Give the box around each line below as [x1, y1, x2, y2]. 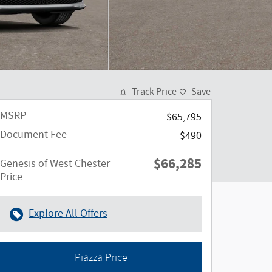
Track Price [132, 86, 177, 98]
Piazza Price [74, 251, 127, 265]
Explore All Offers [29, 206, 107, 221]
